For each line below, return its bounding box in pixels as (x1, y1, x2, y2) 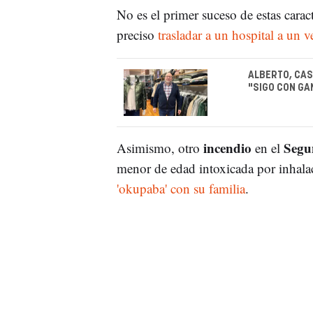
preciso (116, 25, 154, 43)
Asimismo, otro (116, 139, 203, 157)
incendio (203, 138, 255, 158)
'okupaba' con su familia (116, 180, 245, 198)
